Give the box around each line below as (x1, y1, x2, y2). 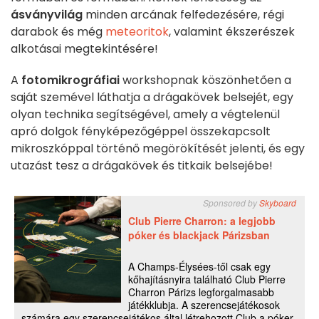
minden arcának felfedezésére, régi (83, 6, 284, 23)
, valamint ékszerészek (169, 23, 295, 41)
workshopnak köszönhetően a (120, 72, 291, 89)
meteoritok (105, 23, 169, 41)
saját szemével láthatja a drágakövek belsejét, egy (11, 89, 293, 106)
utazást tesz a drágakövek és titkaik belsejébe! (11, 157, 273, 174)
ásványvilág (11, 6, 83, 23)
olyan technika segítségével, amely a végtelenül (11, 106, 280, 123)
